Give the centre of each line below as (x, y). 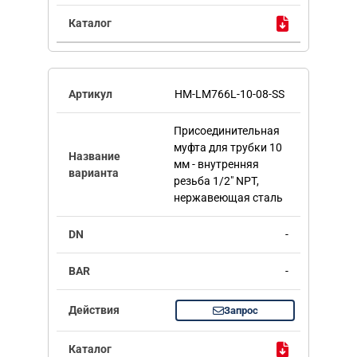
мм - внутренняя (216, 165)
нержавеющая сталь (228, 198)
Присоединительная (226, 131)
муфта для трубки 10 (228, 148)
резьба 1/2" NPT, (216, 181)
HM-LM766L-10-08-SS (229, 94)
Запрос (241, 311)
